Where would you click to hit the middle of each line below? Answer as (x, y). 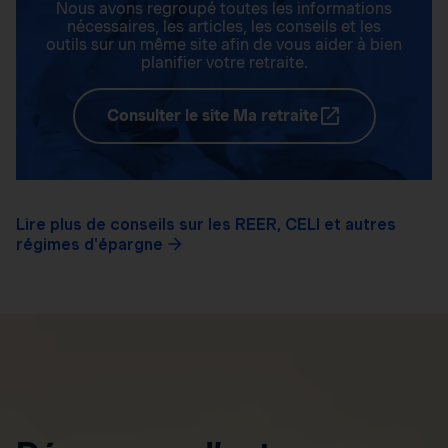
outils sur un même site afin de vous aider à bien (224, 44)
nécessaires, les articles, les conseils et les (224, 26)
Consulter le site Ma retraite (212, 115)
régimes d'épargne (89, 244)
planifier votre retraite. (224, 62)
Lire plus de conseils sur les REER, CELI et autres (206, 224)
